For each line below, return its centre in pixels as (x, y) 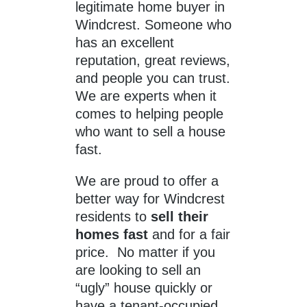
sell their (180, 217)
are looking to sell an (138, 270)
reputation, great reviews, (153, 61)
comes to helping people (149, 114)
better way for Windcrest (150, 199)
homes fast (112, 235)
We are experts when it (146, 96)
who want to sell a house (150, 132)
